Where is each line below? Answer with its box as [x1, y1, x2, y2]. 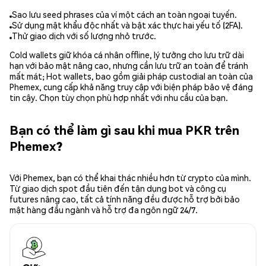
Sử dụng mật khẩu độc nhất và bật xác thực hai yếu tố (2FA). [12, 20, 243, 31]
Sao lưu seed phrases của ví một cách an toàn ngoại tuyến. [12, 9, 237, 20]
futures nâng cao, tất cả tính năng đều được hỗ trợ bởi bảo [9, 194, 240, 205]
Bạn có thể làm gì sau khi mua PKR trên [9, 121, 239, 138]
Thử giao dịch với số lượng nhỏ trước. [12, 30, 156, 42]
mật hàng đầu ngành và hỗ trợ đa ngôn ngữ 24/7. [9, 204, 198, 216]
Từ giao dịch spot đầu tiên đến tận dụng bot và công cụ [9, 183, 226, 194]
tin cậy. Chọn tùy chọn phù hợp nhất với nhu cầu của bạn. [9, 92, 228, 103]
